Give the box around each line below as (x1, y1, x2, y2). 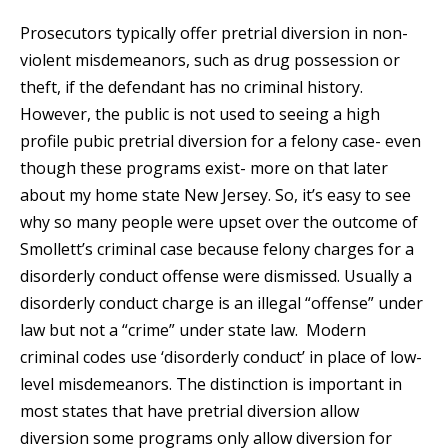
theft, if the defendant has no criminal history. (20, 75, 363, 98)
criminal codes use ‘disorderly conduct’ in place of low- (20, 345, 422, 368)
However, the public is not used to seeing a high (20, 102, 380, 125)
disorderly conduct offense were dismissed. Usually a (20, 264, 412, 287)
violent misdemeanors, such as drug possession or (20, 48, 400, 71)
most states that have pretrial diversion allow (20, 399, 359, 422)
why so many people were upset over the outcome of (20, 210, 418, 233)
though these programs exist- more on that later (20, 156, 388, 179)
